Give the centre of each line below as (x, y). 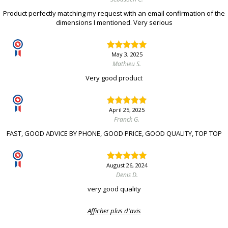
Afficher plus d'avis (114, 211)
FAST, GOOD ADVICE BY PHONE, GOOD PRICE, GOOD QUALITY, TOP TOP (114, 134)
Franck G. (127, 120)
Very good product (114, 78)
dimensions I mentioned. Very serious (114, 23)
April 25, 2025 (127, 110)
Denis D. (127, 175)
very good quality (114, 189)
